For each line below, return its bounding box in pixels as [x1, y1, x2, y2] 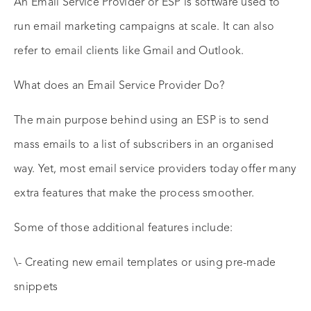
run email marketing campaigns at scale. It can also [14, 22, 275, 33]
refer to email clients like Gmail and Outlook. [14, 46, 244, 58]
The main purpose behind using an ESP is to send [14, 115, 269, 127]
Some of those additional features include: [14, 223, 233, 235]
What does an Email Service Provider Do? [14, 81, 225, 92]
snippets [14, 282, 58, 294]
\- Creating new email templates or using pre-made [14, 258, 276, 269]
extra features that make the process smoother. [14, 188, 255, 200]
